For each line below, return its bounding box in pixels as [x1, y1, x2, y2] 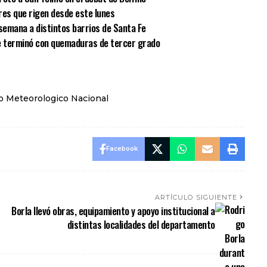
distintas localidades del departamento [67, 217, 215, 232]
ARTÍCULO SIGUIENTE [154, 193, 238, 202]
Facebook [105, 145, 138, 153]
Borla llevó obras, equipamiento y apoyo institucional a [11, 203, 215, 219]
